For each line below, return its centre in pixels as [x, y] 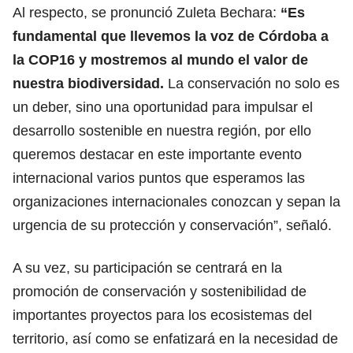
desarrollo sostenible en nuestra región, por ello [162, 130]
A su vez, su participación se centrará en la [147, 268]
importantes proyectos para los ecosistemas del [162, 315]
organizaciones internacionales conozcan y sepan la [176, 201]
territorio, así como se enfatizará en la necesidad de [175, 338]
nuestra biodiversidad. [88, 83]
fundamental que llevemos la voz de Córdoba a [171, 36]
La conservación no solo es [252, 83]
